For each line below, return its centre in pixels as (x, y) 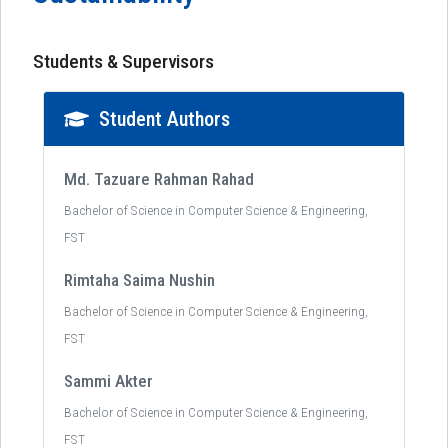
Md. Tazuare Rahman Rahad (159, 179)
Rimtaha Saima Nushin (139, 280)
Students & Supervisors (123, 61)
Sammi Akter (108, 381)
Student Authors (164, 119)
